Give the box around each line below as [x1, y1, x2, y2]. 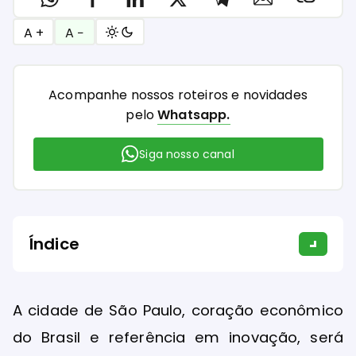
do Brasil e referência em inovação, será [13, 327, 343, 348]
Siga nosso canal [139, 145, 234, 162]
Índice [29, 233, 79, 256]
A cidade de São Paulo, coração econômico [13, 300, 343, 321]
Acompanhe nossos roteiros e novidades [48, 85, 308, 104]
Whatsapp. [157, 105, 230, 124]
